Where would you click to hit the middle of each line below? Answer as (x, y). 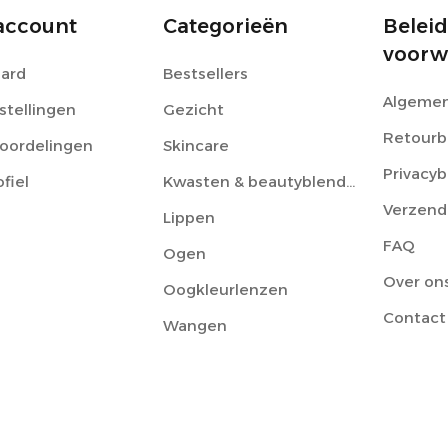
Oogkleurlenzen (225, 289)
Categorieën (225, 26)
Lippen (188, 217)
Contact (414, 317)
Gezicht (193, 109)
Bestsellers (205, 73)
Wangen (194, 325)
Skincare (195, 145)
